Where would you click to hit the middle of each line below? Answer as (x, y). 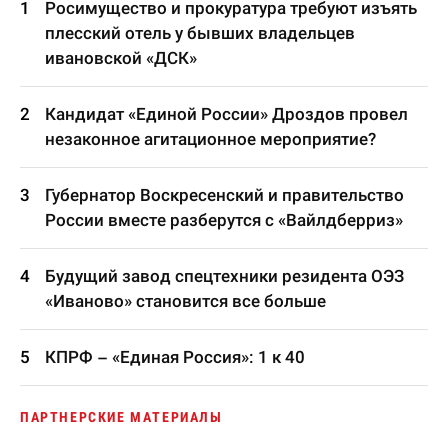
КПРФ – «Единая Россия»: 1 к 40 (175, 357)
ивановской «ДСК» (121, 58)
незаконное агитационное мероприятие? (210, 139)
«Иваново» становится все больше (185, 301)
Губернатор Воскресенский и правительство (224, 195)
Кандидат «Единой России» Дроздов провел (226, 114)
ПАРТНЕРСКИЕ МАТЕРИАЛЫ (121, 417)
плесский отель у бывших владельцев (200, 33)
